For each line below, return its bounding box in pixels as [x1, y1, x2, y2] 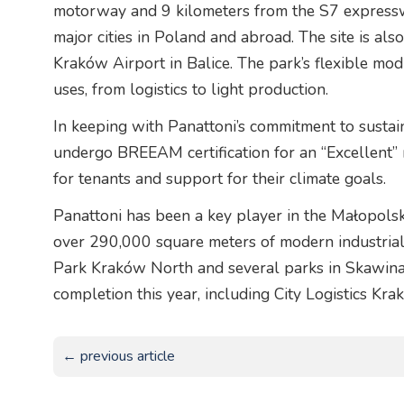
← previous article [61, 346, 175, 367]
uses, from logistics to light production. [52, 78, 328, 101]
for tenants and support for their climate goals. [52, 168, 386, 190]
